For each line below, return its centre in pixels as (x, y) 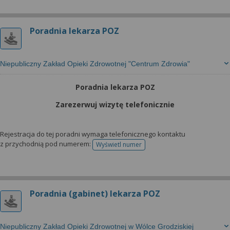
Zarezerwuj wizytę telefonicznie (115, 104)
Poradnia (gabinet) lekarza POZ (95, 194)
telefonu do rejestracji (150, 148)
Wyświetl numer (119, 145)
